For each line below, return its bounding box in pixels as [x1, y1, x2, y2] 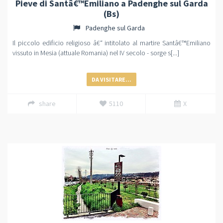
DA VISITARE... [92, 76, 131, 83]
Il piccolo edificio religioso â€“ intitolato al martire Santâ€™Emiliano [12, 38, 211, 47]
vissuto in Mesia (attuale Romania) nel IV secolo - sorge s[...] [12, 48, 179, 57]
